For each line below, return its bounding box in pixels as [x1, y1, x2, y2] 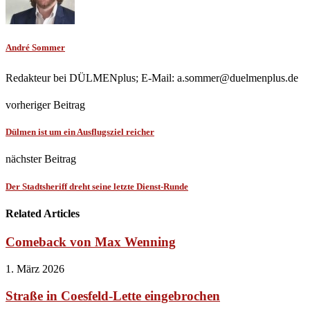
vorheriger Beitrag [6, 99, 85, 111]
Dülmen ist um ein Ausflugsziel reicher [6, 127, 154, 138]
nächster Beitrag [6, 153, 76, 165]
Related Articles [6, 207, 80, 219]
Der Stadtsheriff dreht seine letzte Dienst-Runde [6, 181, 188, 192]
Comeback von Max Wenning [6, 235, 176, 250]
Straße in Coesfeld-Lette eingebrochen [6, 288, 220, 303]
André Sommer [6, 42, 65, 53]
